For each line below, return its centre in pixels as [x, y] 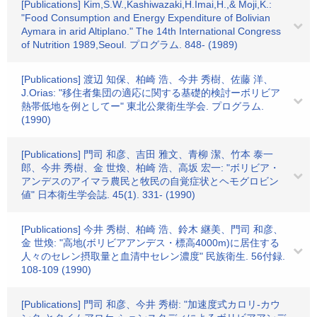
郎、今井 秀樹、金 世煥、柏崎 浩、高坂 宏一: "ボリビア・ [150, 168]
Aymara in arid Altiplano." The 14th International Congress [151, 31]
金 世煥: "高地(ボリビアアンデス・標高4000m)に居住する [150, 243]
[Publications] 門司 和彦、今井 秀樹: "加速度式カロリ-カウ [151, 304]
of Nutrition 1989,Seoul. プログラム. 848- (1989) [129, 45]
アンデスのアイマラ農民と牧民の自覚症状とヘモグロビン [150, 181]
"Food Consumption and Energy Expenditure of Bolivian [146, 18]
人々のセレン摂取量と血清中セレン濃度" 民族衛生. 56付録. [153, 256]
